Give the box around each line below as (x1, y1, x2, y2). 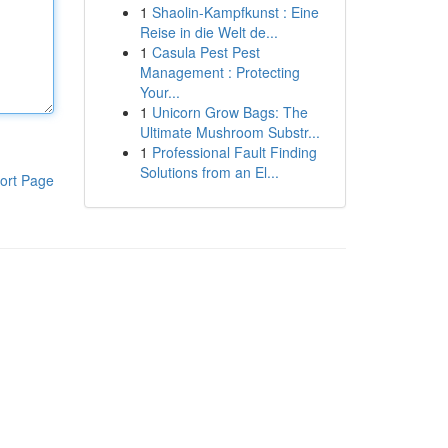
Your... (139, 82, 180, 102)
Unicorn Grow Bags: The (151, 102, 308, 122)
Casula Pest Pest (151, 42, 260, 62)
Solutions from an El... (139, 162, 279, 182)
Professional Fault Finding (151, 142, 317, 162)
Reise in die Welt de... (139, 22, 278, 42)
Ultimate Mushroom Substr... (139, 122, 320, 142)
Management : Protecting (139, 62, 300, 82)
